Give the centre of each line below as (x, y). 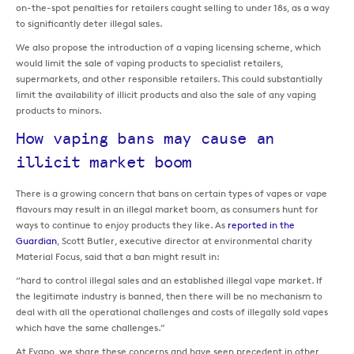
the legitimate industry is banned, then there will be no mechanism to (169, 296)
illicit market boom (104, 162)
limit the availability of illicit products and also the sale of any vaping (166, 95)
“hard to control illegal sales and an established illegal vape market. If (169, 281)
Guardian (36, 241)
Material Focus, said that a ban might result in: (118, 257)
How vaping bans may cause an (145, 139)
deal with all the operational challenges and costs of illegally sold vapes (172, 312)
